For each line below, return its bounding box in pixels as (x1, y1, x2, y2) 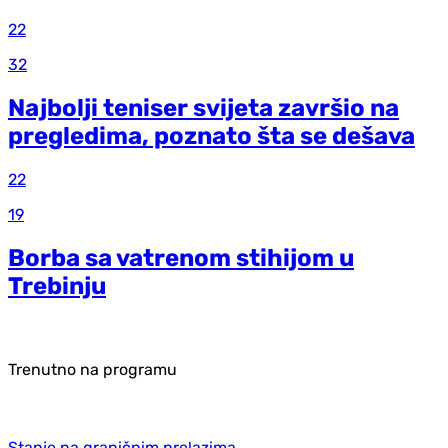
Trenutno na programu (8, 360, 177, 380)
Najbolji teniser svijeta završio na (8, 94, 399, 123)
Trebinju (8, 272, 106, 301)
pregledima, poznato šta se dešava (8, 122, 415, 151)
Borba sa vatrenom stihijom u (8, 244, 354, 273)
